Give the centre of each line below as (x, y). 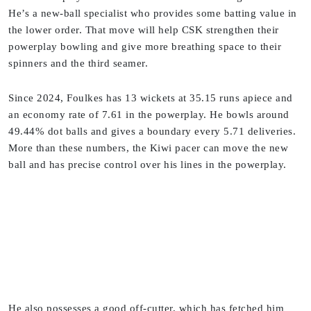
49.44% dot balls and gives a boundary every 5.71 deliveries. (152, 132)
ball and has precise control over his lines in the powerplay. (148, 165)
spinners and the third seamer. (78, 64)
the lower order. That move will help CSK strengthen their (144, 30)
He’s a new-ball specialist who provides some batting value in (153, 14)
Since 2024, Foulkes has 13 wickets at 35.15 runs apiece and (151, 98)
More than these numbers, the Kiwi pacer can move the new (148, 148)
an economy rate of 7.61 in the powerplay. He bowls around (149, 115)
